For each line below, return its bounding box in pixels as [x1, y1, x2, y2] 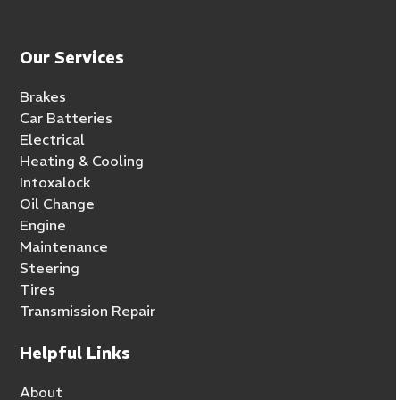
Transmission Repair [20, 302, 156, 321]
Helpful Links [20, 343, 131, 364]
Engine [20, 216, 67, 235]
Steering [20, 259, 80, 278]
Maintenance [20, 237, 109, 256]
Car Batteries [20, 109, 113, 128]
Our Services [20, 47, 125, 69]
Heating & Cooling [20, 152, 145, 171]
